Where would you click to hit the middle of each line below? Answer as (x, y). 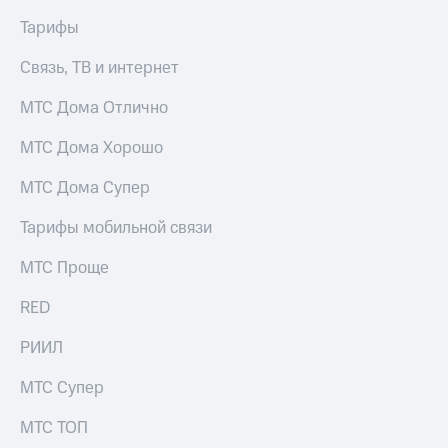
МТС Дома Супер (85, 188)
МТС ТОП (54, 428)
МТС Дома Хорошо (91, 148)
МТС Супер (62, 388)
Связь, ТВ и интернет (99, 68)
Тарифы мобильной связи (116, 228)
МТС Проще (64, 268)
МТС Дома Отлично (94, 108)
